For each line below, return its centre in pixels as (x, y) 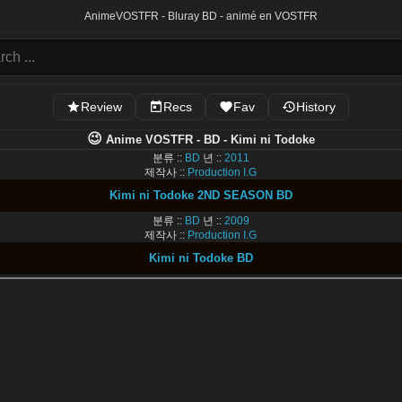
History (316, 107)
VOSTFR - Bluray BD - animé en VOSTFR (217, 16)
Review (101, 107)
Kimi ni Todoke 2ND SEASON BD (201, 195)
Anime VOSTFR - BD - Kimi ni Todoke (209, 140)
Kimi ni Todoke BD (201, 258)
